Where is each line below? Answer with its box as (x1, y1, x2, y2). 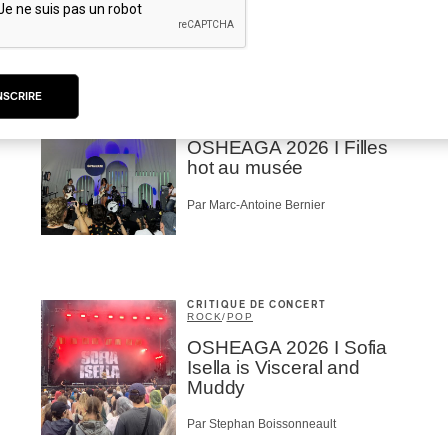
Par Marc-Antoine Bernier (187, 197, 325, 212)
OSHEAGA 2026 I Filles (187, 137, 388, 159)
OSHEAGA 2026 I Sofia (187, 336, 388, 358)
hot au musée (187, 157, 304, 179)
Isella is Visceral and (187, 356, 360, 378)
